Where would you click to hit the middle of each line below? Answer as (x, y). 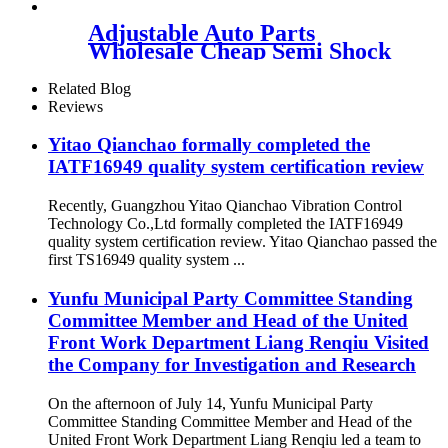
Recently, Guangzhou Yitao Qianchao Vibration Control (225, 206)
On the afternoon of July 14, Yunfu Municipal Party (210, 403)
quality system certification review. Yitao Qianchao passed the (242, 242)
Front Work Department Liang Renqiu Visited (238, 342)
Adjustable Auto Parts (201, 32)
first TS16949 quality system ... (146, 260)
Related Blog (89, 88)
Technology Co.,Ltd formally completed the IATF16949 (225, 224)
